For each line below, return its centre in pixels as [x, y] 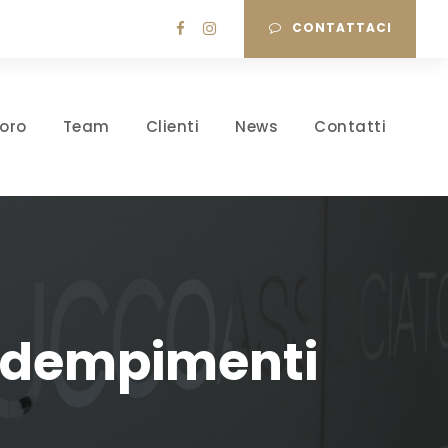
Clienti [172, 126]
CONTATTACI [342, 27]
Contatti [350, 126]
